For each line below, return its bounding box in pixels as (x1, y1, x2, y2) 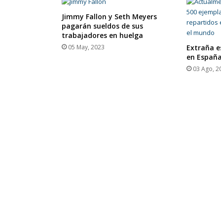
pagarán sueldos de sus (61, 21, 143, 31)
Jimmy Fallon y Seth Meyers (61, 11, 157, 21)
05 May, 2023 (68, 42, 105, 51)
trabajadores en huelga (61, 30, 143, 40)
